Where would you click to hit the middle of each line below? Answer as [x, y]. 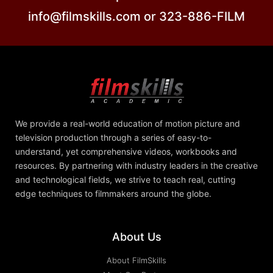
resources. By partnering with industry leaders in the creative [136, 166]
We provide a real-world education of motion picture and [128, 124]
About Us [136, 237]
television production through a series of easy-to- [113, 138]
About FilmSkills [136, 261]
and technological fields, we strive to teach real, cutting [126, 180]
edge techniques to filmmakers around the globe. [115, 194]
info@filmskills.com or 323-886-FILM [136, 17]
